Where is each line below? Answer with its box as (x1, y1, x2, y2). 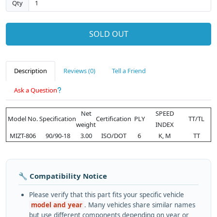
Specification (39, 114, 76, 124)
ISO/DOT (101, 131, 126, 140)
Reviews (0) (63, 66, 95, 76)
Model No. (8, 114, 38, 124)
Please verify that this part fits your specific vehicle (29, 190, 184, 200)
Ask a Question (14, 86, 57, 95)
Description (14, 66, 47, 76)
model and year (31, 201, 82, 210)
